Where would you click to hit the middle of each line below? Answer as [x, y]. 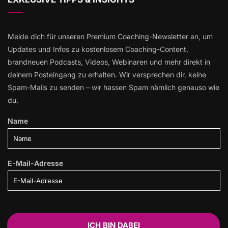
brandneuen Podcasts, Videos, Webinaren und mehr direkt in [109, 62]
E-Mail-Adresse [35, 163]
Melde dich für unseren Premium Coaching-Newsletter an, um [110, 36]
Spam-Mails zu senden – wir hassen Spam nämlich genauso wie [113, 87]
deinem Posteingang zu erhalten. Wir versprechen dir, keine [107, 75]
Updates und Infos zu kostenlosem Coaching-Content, [98, 49]
